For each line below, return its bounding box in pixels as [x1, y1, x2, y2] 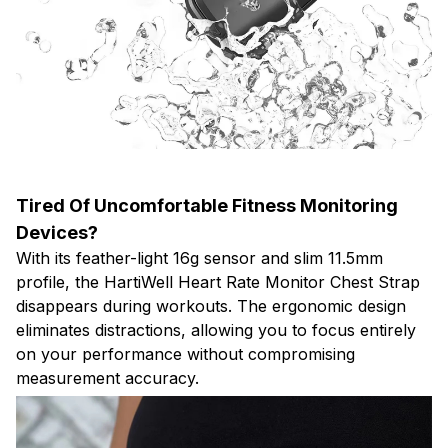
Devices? [16, 221, 98, 243]
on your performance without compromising [16, 343, 355, 364]
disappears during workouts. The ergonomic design [16, 295, 406, 316]
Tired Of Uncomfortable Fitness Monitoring [16, 194, 398, 216]
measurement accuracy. [16, 367, 199, 388]
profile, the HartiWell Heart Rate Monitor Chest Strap [16, 271, 420, 292]
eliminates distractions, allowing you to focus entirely [16, 319, 416, 340]
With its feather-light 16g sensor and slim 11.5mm [16, 247, 383, 268]
